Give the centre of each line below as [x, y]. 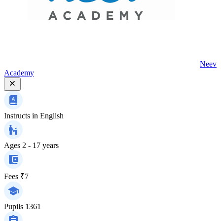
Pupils [14, 206]
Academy [19, 73]
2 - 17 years [40, 145]
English [52, 115]
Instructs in [21, 115]
